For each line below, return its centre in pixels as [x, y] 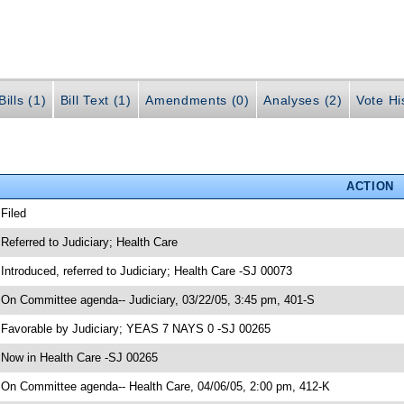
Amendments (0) [197, 101]
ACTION [370, 186]
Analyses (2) [303, 101]
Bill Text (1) [96, 101]
